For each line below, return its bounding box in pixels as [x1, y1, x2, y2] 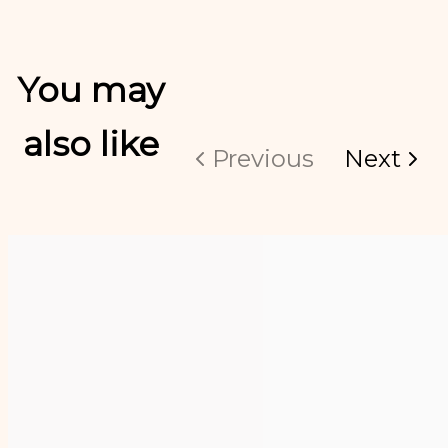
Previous [212, 143, 314, 173]
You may [17, 68, 164, 111]
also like [22, 122, 159, 165]
